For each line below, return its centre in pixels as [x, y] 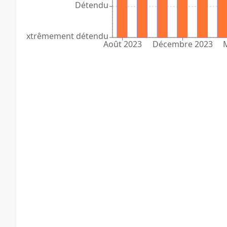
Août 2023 [122, 44]
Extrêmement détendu [65, 36]
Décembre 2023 [183, 44]
